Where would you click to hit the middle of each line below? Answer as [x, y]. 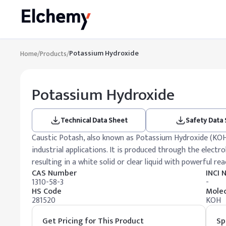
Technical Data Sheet [94, 120]
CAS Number [54, 173]
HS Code [47, 191]
